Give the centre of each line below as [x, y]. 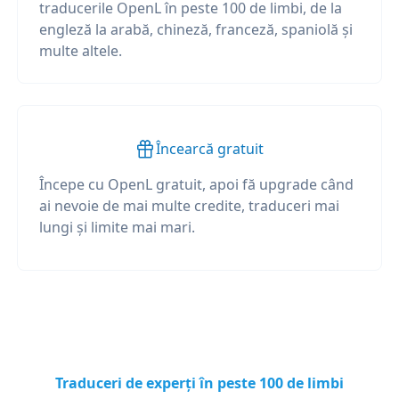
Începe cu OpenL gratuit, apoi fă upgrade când [196, 184]
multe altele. [80, 51]
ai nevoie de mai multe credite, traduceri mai [189, 206]
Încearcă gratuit [210, 149]
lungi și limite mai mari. [117, 227]
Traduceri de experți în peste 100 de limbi [199, 383]
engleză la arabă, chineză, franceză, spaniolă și [195, 29]
